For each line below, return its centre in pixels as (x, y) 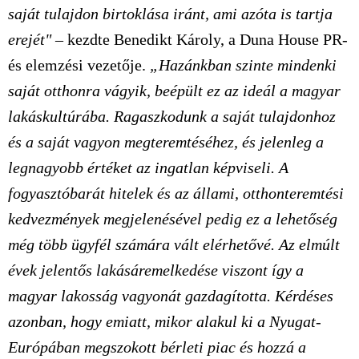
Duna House (279, 39)
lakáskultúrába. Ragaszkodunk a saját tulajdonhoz (172, 116)
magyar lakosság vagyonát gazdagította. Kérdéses (171, 296)
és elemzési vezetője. (79, 65)
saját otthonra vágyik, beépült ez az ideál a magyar (174, 91)
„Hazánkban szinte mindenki (243, 65)
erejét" (32, 39)
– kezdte (85, 39)
